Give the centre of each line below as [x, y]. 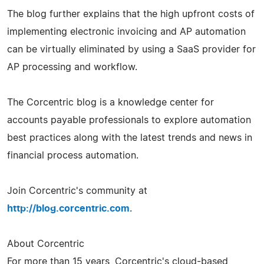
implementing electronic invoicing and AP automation [126, 32]
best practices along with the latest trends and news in [130, 138]
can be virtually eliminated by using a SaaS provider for [131, 49]
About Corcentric [46, 244]
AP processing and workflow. [72, 67]
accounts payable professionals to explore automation [129, 120]
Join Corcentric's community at [77, 191]
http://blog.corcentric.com [68, 208]
